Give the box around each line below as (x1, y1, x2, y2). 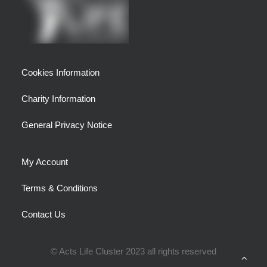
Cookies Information (21, 67, 100, 77)
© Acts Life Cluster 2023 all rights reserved (51, 246, 216, 256)
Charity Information (21, 94, 95, 104)
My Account (21, 157, 68, 167)
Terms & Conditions (21, 183, 98, 193)
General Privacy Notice (21, 120, 112, 130)
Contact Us (21, 209, 66, 219)
